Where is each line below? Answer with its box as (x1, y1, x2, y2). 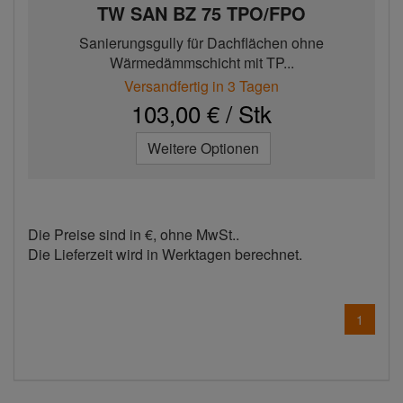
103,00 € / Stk (131, 96, 272, 130)
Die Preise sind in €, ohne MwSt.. (28, 224, 239, 245)
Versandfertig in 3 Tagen (124, 76, 279, 96)
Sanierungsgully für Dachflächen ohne (79, 32, 324, 53)
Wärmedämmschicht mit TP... (109, 52, 294, 73)
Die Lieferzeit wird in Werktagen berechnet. (28, 244, 302, 264)
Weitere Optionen (148, 138, 259, 158)
